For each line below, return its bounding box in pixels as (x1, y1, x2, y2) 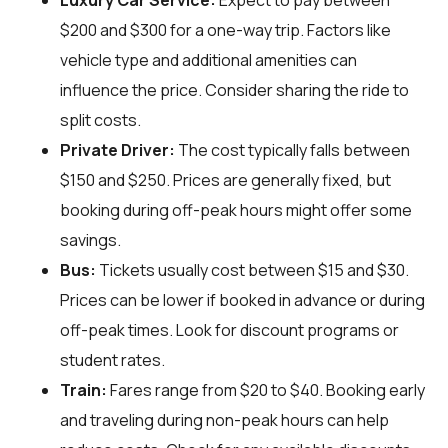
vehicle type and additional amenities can (60, 49, 357, 72)
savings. (60, 229, 121, 252)
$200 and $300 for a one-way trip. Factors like (60, 19, 391, 42)
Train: (60, 379, 107, 402)
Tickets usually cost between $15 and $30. (96, 259, 409, 282)
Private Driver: (60, 139, 175, 162)
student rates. (60, 349, 165, 372)
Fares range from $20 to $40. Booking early (107, 379, 425, 402)
